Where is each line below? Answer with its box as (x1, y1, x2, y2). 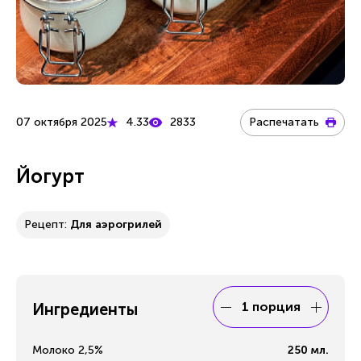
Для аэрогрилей (70, 218, 162, 231)
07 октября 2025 (16, 115, 107, 129)
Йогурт (16, 164, 85, 188)
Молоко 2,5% (32, 343, 103, 357)
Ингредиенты (32, 300, 138, 319)
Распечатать (249, 115, 319, 129)
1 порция (241, 299, 301, 314)
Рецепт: (24, 218, 70, 231)
